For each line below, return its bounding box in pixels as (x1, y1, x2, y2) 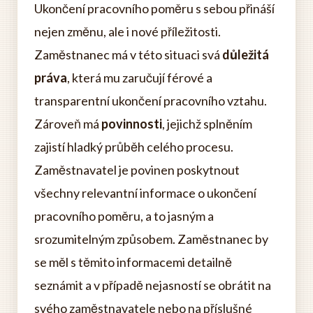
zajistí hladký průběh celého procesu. (34, 139, 233, 154)
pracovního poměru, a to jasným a (34, 208, 214, 224)
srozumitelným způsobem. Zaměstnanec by (34, 231, 268, 247)
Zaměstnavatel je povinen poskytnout (34, 162, 240, 177)
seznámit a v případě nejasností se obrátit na (34, 277, 271, 293)
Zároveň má (34, 116, 101, 131)
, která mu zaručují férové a (67, 70, 212, 85)
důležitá (222, 47, 269, 62)
